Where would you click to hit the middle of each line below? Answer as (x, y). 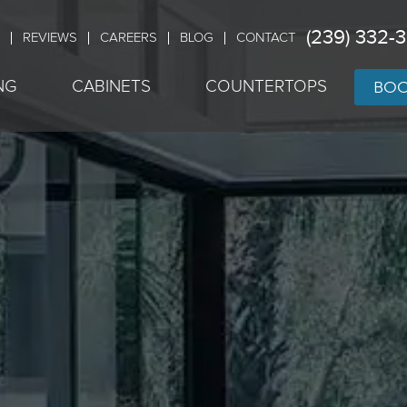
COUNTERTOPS (266, 87)
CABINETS (111, 87)
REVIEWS (50, 38)
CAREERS (129, 38)
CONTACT (266, 38)
